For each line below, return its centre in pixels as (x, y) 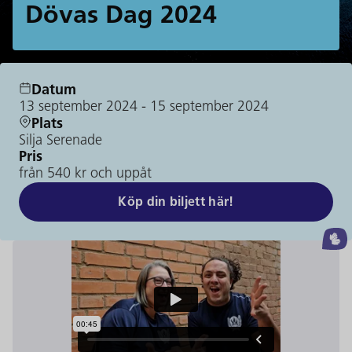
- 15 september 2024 (203, 107)
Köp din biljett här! (176, 203)
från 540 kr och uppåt (85, 174)
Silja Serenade (60, 141)
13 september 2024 (78, 107)
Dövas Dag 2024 (121, 16)
